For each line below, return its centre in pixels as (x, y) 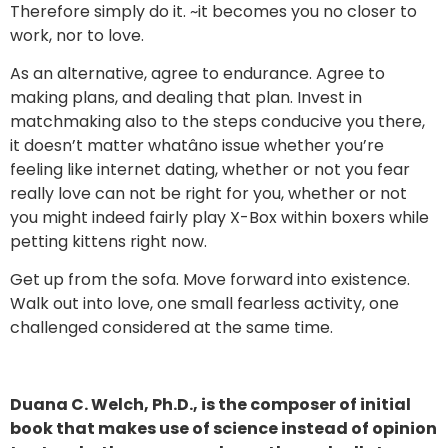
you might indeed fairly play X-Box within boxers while (219, 218)
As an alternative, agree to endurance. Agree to (197, 74)
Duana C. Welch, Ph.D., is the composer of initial (210, 405)
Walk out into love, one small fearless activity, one (204, 304)
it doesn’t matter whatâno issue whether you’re (197, 146)
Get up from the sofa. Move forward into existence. (212, 280)
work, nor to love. (77, 35)
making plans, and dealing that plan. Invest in (186, 98)
